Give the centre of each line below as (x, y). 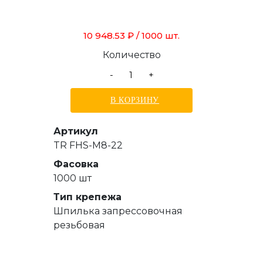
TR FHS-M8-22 (88, 145)
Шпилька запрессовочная (118, 211)
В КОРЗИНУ (135, 100)
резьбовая (79, 225)
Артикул (76, 131)
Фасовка (76, 164)
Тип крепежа (87, 197)
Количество (131, 55)
